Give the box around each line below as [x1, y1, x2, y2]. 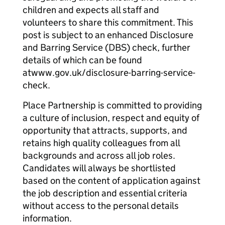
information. [23, 212, 72, 224]
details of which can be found [23, 54, 142, 66]
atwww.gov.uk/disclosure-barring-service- [23, 67, 195, 78]
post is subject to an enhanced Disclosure [23, 29, 193, 41]
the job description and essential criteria [23, 187, 187, 199]
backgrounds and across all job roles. [23, 150, 175, 161]
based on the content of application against [23, 175, 200, 186]
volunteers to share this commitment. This [23, 17, 193, 28]
